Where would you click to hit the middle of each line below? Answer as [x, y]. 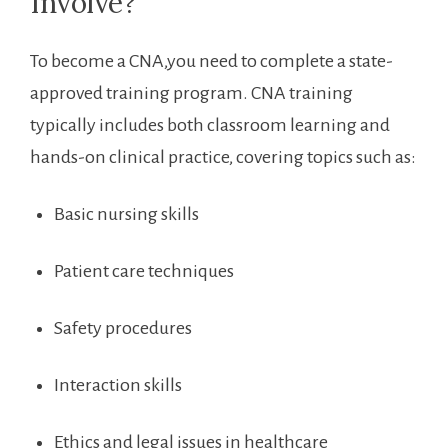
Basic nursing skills [126, 213]
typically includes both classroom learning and [210, 124]
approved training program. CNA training [191, 92]
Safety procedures [123, 327]
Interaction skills [118, 384]
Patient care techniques [144, 270]
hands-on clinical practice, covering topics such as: [223, 156]
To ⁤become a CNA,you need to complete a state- [211, 60]
